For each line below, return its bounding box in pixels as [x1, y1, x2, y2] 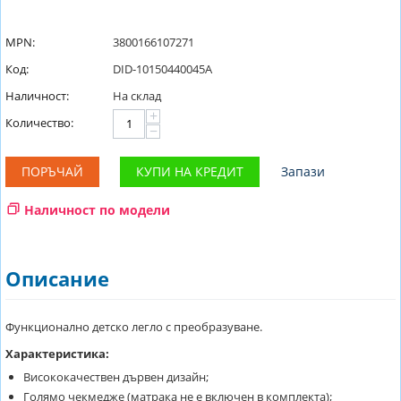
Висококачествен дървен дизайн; [23, 368, 209, 385]
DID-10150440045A [113, 60, 212, 77]
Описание [5, 264, 109, 292]
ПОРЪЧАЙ [21, 162, 83, 180]
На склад [113, 87, 161, 104]
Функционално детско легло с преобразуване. [5, 318, 265, 335]
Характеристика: [5, 345, 112, 362]
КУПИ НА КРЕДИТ [136, 162, 243, 180]
